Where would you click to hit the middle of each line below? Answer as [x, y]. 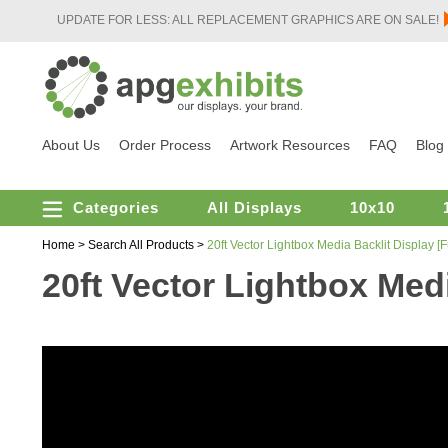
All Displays [254, 208]
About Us [71, 144]
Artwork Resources [290, 144]
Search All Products [141, 245]
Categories [111, 208]
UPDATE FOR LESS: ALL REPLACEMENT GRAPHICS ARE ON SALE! [248, 20]
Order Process [165, 144]
